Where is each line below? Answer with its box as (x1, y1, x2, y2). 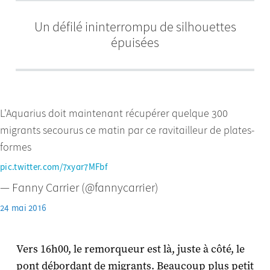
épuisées (111, 34, 159, 51)
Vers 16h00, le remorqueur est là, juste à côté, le (16, 242, 245, 256)
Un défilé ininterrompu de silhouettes (34, 18, 236, 35)
